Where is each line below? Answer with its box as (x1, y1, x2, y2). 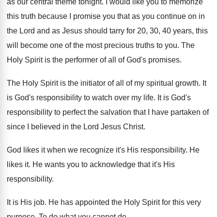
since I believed (7, 123, 61, 131)
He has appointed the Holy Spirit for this (48, 198, 185, 206)
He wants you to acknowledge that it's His (32, 160, 175, 169)
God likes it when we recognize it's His (7, 146, 139, 154)
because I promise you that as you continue (38, 12, 186, 20)
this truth (7, 12, 36, 20)
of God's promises (118, 56, 180, 64)
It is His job (7, 198, 45, 206)
